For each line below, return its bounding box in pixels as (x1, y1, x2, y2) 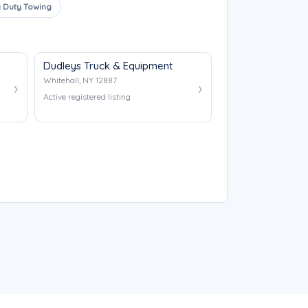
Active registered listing (43, 91, 131, 102)
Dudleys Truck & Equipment (43, 59, 173, 72)
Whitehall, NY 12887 (43, 75, 117, 85)
